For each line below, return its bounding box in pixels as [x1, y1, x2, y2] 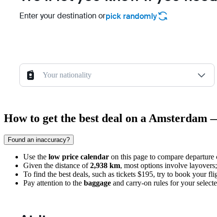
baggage [84, 179, 111, 187]
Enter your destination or [19, 11, 106, 21]
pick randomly [106, 11, 157, 21]
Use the [23, 153, 48, 161]
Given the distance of [23, 161, 90, 170]
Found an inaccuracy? [8, 136, 70, 143]
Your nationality [43, 71, 92, 79]
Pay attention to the [23, 179, 84, 187]
